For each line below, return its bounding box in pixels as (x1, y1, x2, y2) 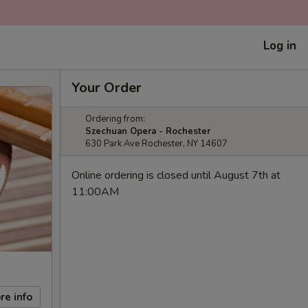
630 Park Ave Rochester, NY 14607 (85, 137, 228, 150)
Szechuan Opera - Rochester (85, 125, 210, 137)
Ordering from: (85, 113, 145, 125)
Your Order (71, 78, 142, 97)
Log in (263, 37, 296, 54)
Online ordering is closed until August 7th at (71, 168, 280, 183)
